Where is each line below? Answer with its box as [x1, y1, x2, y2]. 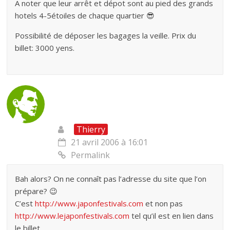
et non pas [143, 198, 183, 208]
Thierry [76, 123, 106, 135]
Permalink [71, 149, 110, 161]
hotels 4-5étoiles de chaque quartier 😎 [15, 10, 155, 21]
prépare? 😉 [15, 185, 58, 196]
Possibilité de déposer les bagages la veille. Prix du [15, 30, 197, 41]
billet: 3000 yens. [15, 42, 75, 53]
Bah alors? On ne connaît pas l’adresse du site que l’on [15, 173, 207, 184]
